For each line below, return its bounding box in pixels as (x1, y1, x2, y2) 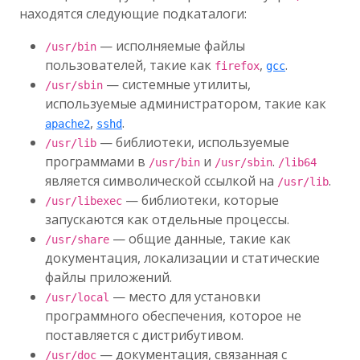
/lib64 (278, 156, 317, 169)
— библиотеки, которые (122, 191, 279, 209)
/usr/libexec (45, 194, 122, 207)
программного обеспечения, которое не (45, 307, 301, 325)
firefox (215, 59, 260, 72)
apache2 (45, 117, 90, 130)
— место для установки (109, 288, 260, 305)
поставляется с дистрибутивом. (45, 326, 243, 344)
